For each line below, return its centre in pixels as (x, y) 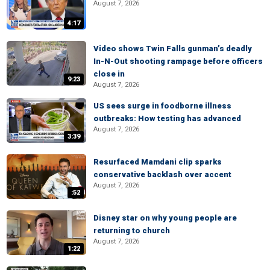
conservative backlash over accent (162, 174)
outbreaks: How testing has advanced (167, 118)
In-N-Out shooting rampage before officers (178, 61)
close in (109, 74)
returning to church (132, 231)
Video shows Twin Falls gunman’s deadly (173, 49)
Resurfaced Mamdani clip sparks (158, 162)
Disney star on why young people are (165, 218)
